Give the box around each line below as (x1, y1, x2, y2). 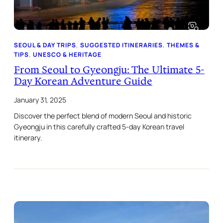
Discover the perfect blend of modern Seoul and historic (14, 111, 192, 120)
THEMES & (167, 40, 200, 49)
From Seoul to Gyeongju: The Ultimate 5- (14, 63, 205, 76)
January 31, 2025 (14, 95, 66, 105)
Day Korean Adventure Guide (14, 74, 152, 88)
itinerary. (14, 132, 42, 142)
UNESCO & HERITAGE (33, 50, 102, 59)
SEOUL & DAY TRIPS (14, 40, 76, 49)
